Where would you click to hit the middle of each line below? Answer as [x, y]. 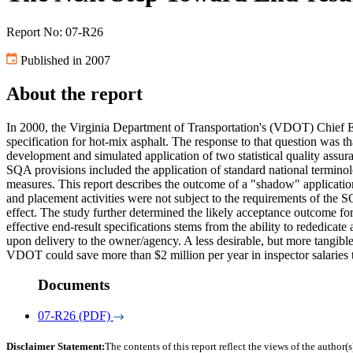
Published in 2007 [64, 60]
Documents [74, 285]
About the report [74, 93]
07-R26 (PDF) [74, 316]
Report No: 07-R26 [55, 32]
